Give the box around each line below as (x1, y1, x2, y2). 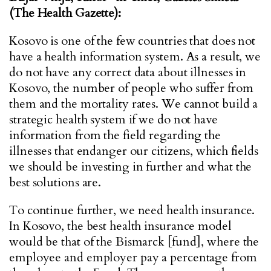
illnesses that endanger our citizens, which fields (9, 143, 258, 159)
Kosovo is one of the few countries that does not (9, 33, 256, 49)
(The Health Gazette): (9, 5, 124, 21)
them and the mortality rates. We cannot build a (9, 96, 258, 112)
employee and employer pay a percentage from (9, 249, 257, 266)
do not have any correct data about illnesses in (9, 64, 247, 80)
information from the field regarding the (9, 127, 221, 143)
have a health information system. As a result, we (9, 48, 261, 65)
